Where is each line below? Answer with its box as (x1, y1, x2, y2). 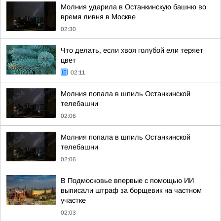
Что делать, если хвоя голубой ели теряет (61, 46, 203, 54)
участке (61, 196, 86, 204)
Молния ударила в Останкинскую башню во (61, 3, 206, 11)
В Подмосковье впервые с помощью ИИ (61, 177, 194, 184)
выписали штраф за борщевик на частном (61, 186, 202, 194)
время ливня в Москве (61, 13, 136, 21)
